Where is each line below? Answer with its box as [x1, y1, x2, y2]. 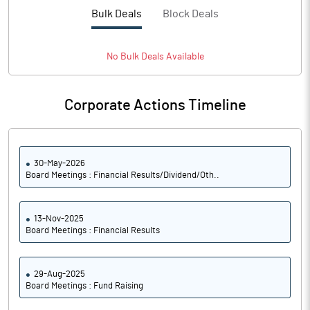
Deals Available [138, 52, 204, 62]
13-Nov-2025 [34, 215, 84, 224]
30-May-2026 [34, 159, 85, 168]
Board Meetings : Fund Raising [26, 282, 143, 291]
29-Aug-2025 [34, 270, 85, 279]
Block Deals [163, 8, 219, 19]
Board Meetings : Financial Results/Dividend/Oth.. [26, 171, 219, 180]
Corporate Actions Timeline [64, 98, 246, 113]
